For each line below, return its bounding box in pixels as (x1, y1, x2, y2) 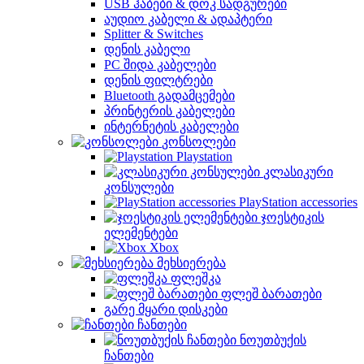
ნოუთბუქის (240, 333, 306, 347)
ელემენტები (104, 226, 178, 240)
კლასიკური (263, 165, 333, 179)
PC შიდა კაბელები (104, 58, 216, 71)
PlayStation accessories (239, 195, 357, 209)
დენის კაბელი (104, 42, 190, 56)
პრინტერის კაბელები (104, 104, 235, 118)
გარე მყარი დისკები (104, 302, 227, 316)
